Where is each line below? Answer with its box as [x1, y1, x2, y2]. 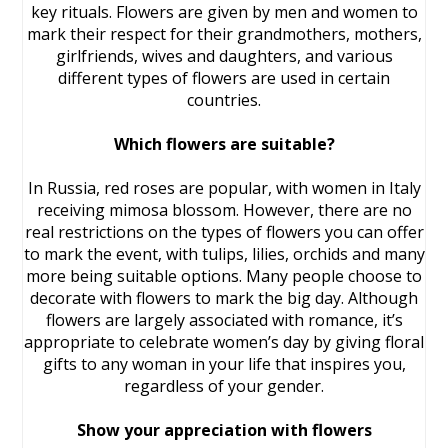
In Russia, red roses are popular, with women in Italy [27, 177, 421, 199]
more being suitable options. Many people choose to [26, 265, 422, 287]
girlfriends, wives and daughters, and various [55, 45, 393, 67]
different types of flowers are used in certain [58, 67, 390, 89]
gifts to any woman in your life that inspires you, [42, 353, 406, 375]
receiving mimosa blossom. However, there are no [36, 199, 412, 221]
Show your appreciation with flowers [76, 419, 372, 441]
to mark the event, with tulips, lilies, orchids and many [23, 243, 425, 265]
